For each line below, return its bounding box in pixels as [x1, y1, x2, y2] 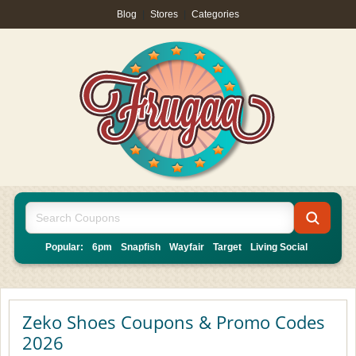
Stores [150, 9, 178, 20]
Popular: [45, 242, 83, 253]
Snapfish [121, 242, 161, 253]
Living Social [250, 242, 308, 253]
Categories [192, 9, 239, 20]
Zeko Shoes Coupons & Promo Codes [22, 310, 325, 334]
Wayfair [169, 242, 204, 253]
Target [213, 242, 242, 253]
